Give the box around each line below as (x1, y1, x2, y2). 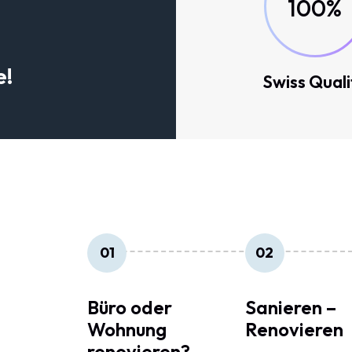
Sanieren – (244, 295, 336, 319)
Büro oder (87, 295, 173, 319)
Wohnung (87, 317, 167, 341)
